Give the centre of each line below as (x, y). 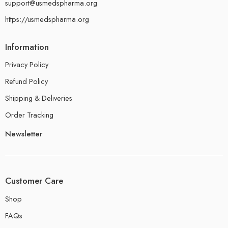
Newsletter (24, 134)
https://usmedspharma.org (47, 19)
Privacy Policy (27, 65)
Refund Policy (26, 81)
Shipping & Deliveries (39, 98)
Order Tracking (29, 115)
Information (27, 47)
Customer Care (34, 181)
